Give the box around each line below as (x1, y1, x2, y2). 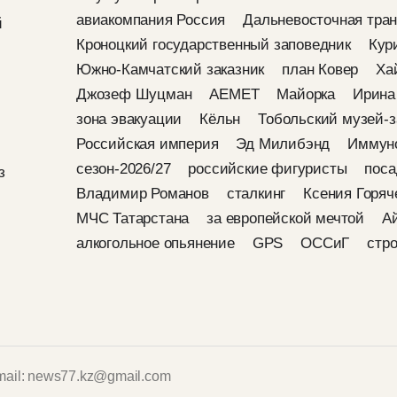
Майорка (276, 86, 336, 103)
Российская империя (76, 136, 219, 152)
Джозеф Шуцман (76, 86, 192, 103)
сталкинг (226, 185, 286, 202)
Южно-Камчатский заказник (76, 61, 265, 78)
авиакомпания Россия (76, 12, 226, 28)
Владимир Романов (76, 185, 209, 202)
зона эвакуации (76, 111, 183, 128)
